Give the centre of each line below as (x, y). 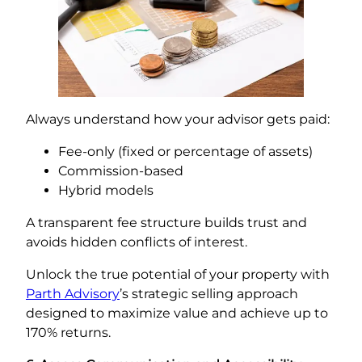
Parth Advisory (73, 293)
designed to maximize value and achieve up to (177, 313)
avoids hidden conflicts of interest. (137, 242)
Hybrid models (106, 190)
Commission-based (121, 170)
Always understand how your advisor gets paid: (178, 119)
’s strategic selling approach (209, 293)
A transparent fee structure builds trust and (166, 222)
